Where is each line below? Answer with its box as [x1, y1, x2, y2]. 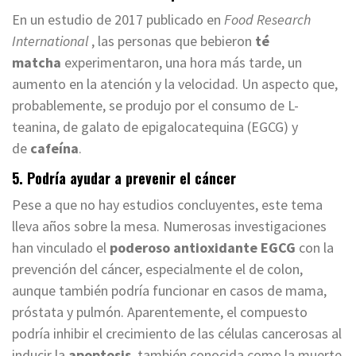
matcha [12, 53, 61, 72]
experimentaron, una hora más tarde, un [61, 53, 302, 72]
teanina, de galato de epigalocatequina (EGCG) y [12, 118, 298, 137]
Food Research [224, 10, 311, 29]
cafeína [30, 139, 79, 158]
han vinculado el [12, 238, 110, 257]
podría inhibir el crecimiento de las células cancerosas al [12, 324, 342, 343]
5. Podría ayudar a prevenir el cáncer [12, 168, 236, 189]
